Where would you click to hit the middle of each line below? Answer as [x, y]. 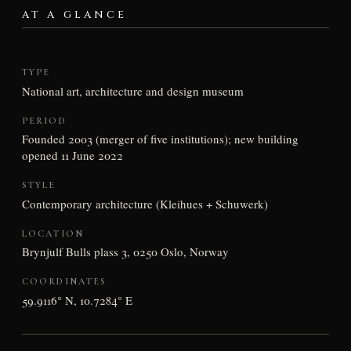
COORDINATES [64, 282]
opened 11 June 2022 [72, 156]
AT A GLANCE [74, 15]
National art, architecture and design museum [132, 90]
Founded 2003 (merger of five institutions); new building [160, 139]
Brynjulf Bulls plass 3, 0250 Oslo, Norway [125, 252]
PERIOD [44, 120]
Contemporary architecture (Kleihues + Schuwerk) [145, 203]
